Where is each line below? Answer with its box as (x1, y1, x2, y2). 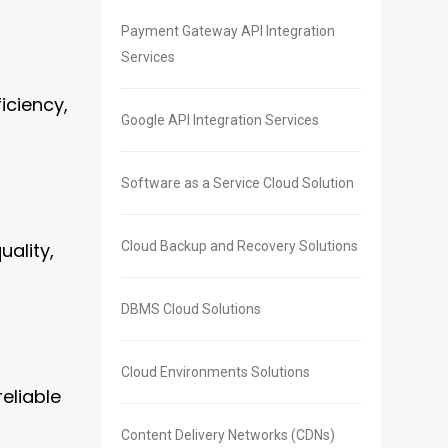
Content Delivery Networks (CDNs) (121, 427, 335, 444)
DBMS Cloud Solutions (121, 301, 261, 318)
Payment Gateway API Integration (121, 23, 335, 40)
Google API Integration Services (121, 112, 319, 129)
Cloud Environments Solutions (121, 364, 310, 381)
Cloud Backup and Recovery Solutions (121, 238, 358, 255)
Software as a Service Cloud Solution (121, 175, 354, 192)
